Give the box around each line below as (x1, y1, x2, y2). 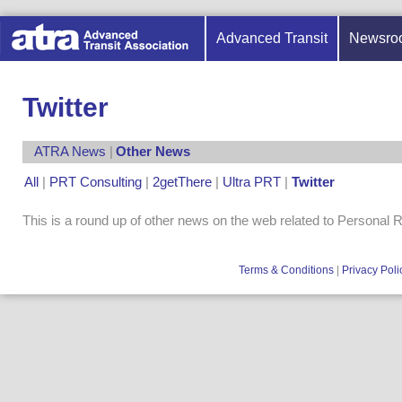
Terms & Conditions (239, 264, 335, 276)
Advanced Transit (216, 31, 328, 46)
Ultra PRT (223, 174, 281, 189)
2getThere (153, 174, 212, 189)
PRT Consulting (49, 174, 142, 189)
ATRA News (34, 144, 106, 159)
